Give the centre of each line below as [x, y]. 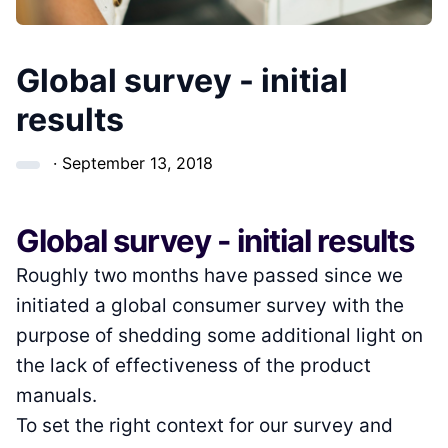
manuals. [56, 395]
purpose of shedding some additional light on [219, 335]
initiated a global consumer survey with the [210, 305]
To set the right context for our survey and [204, 425]
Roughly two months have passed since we [209, 275]
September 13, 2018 [137, 162]
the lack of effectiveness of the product [193, 365]
